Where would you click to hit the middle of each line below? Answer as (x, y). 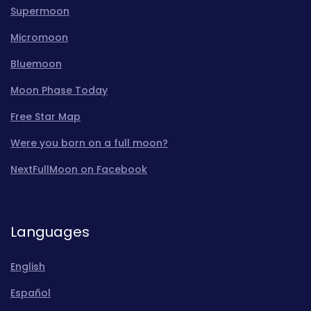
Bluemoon (36, 64)
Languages (50, 232)
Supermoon (40, 11)
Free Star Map (45, 117)
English (28, 267)
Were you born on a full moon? (89, 143)
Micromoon (39, 38)
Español (31, 293)
